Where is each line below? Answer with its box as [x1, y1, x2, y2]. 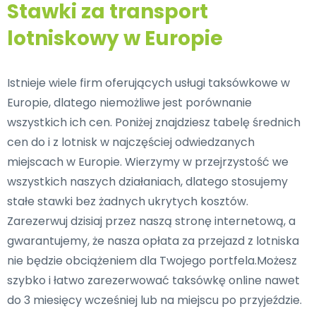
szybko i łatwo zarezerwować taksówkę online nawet [7, 272, 300, 288]
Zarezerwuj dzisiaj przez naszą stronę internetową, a [7, 213, 296, 229]
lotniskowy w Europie [7, 25, 223, 52]
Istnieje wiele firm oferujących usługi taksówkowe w [7, 75, 290, 91]
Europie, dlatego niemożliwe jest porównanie [7, 95, 252, 111]
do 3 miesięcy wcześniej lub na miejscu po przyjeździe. [7, 292, 302, 308]
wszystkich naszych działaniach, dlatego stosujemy [7, 174, 288, 190]
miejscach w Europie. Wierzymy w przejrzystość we [7, 154, 288, 170]
